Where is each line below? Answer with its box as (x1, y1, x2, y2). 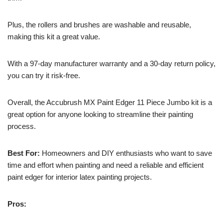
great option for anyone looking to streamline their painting (7, 110, 193, 119)
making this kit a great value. (7, 32, 100, 41)
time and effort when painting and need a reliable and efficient (7, 161, 204, 170)
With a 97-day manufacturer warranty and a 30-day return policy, (7, 59, 216, 68)
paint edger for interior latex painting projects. (7, 173, 152, 182)
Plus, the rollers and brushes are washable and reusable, (7, 20, 191, 29)
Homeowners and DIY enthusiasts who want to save (40, 149, 212, 158)
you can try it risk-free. (7, 71, 80, 80)
